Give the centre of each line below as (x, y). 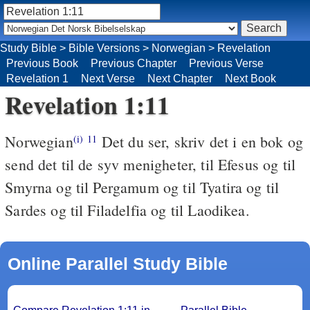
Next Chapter (180, 78)
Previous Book (42, 63)
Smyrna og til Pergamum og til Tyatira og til (142, 187)
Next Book (250, 78)
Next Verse (108, 78)
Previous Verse (226, 63)
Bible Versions (104, 48)
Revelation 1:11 (88, 104)
